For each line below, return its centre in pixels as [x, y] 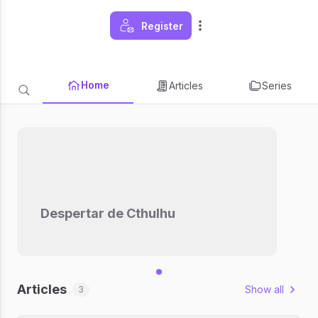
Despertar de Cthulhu [108, 214]
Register [162, 26]
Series [277, 86]
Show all [264, 289]
